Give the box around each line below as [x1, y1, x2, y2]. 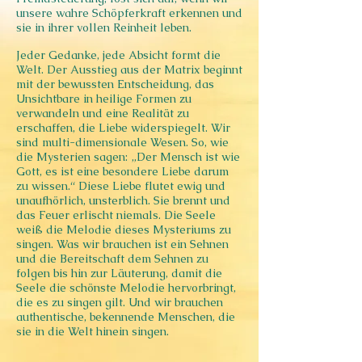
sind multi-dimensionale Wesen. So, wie [16, 135, 229, 149]
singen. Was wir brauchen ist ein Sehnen [16, 237, 229, 251]
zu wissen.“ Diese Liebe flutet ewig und [16, 179, 225, 193]
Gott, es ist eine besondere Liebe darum [16, 164, 229, 179]
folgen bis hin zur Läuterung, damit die [16, 266, 222, 280]
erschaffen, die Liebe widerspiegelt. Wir [16, 120, 230, 135]
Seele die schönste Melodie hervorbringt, [16, 280, 236, 295]
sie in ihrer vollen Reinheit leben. [16, 20, 192, 35]
